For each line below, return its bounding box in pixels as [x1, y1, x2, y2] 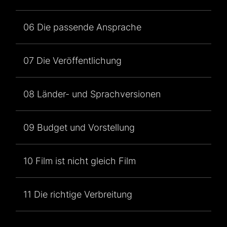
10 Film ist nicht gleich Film [23, 155, 136, 166]
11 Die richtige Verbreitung [23, 188, 133, 200]
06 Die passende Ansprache [23, 21, 142, 32]
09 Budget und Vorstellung [23, 122, 135, 133]
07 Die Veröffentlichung [23, 55, 122, 66]
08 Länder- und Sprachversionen [23, 88, 161, 99]
